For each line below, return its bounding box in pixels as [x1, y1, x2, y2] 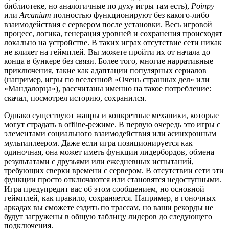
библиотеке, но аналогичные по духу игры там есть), [4, 2, 191, 11]
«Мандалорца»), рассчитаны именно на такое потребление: [4, 84, 211, 94]
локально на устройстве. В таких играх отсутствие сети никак [4, 38, 222, 48]
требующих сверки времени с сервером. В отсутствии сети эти [4, 166, 224, 175]
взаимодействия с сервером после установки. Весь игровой [4, 20, 212, 29]
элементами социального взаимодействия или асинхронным [4, 129, 216, 139]
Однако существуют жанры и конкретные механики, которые [4, 111, 219, 120]
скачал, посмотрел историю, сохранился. [4, 94, 146, 103]
